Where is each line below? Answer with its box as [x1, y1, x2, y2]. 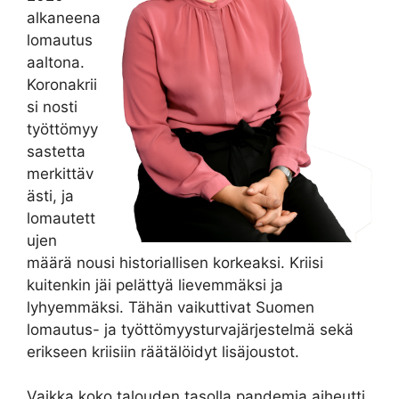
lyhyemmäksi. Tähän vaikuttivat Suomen [27, 297, 314, 316]
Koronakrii [27, 75, 97, 94]
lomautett [27, 208, 95, 227]
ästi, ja [27, 186, 74, 205]
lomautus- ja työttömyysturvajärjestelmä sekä [27, 320, 354, 338]
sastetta [27, 142, 85, 160]
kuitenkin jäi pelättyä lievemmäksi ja [27, 275, 283, 294]
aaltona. [27, 53, 85, 71]
